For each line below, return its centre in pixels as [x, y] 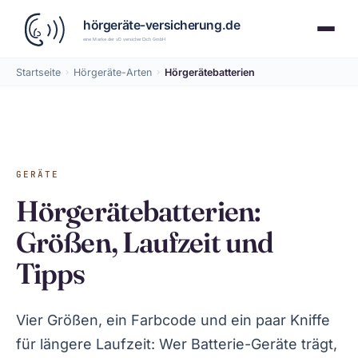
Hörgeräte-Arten [113, 72]
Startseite [38, 72]
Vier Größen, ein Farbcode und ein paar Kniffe [173, 320]
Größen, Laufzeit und [145, 242]
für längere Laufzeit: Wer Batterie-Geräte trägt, [177, 344]
